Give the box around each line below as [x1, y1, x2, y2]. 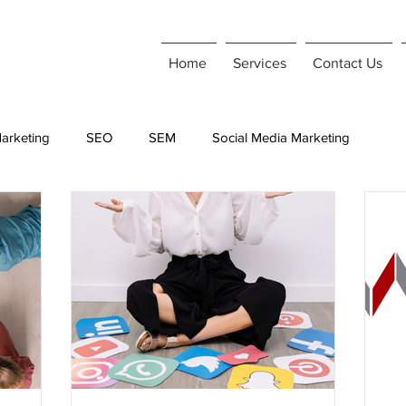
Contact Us [313, 55, 382, 71]
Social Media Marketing [212, 129, 350, 145]
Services [233, 55, 286, 71]
